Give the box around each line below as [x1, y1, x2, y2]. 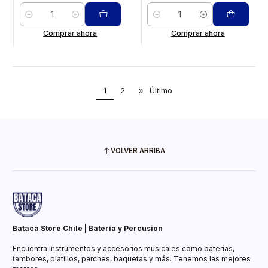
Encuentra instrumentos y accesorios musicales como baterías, [13, 243, 234, 253]
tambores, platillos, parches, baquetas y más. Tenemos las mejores [13, 254, 251, 263]
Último [150, 86, 172, 95]
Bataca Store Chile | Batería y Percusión [13, 223, 163, 233]
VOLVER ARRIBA [111, 147, 165, 156]
